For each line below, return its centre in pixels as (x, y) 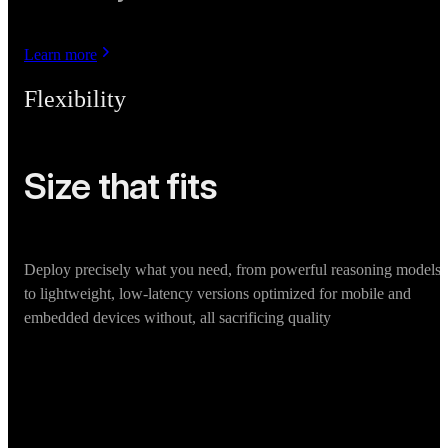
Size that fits (121, 186)
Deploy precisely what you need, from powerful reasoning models (232, 270)
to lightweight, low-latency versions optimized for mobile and (217, 294)
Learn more (60, 54)
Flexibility (75, 98)
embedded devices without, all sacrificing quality (177, 318)
